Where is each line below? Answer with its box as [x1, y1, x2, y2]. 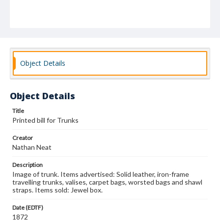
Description [12, 161, 43, 168]
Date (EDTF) [12, 204, 43, 211]
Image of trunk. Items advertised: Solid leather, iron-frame [12, 170, 189, 178]
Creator [12, 134, 33, 141]
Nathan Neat [12, 143, 52, 151]
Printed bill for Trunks [12, 116, 79, 124]
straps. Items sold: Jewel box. [12, 186, 103, 194]
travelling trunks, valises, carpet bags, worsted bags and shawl [12, 178, 202, 186]
